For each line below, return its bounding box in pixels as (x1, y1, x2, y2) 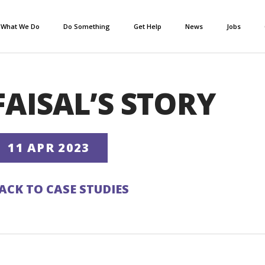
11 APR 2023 (8, 140, 90, 156)
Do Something (63, 21, 111, 31)
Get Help (134, 21, 162, 31)
